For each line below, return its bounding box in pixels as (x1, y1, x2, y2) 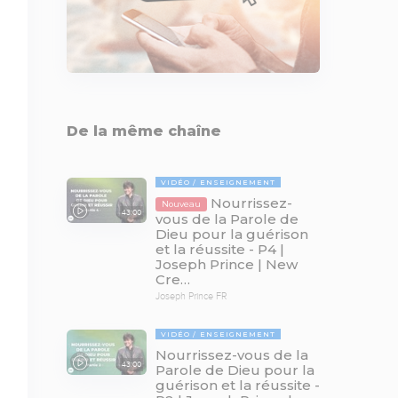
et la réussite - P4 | (155, 240, 284, 258)
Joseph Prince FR (155, 290, 227, 301)
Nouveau (161, 199, 201, 210)
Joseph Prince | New (155, 255, 298, 273)
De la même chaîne (66, 122, 221, 139)
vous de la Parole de (155, 210, 298, 227)
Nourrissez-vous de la (155, 346, 308, 363)
